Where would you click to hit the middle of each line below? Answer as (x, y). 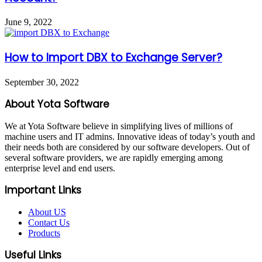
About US (47, 212)
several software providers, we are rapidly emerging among (114, 157)
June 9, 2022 (28, 22)
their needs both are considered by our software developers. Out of (127, 147)
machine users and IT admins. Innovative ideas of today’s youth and (130, 136)
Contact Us (49, 222)
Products (44, 233)
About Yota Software (57, 104)
